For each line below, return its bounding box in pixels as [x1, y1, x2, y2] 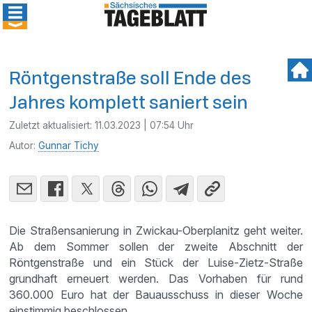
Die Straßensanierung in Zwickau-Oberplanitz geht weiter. [9, 224, 303, 237]
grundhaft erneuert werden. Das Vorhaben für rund [9, 272, 303, 286]
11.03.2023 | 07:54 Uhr [95, 120, 194, 131]
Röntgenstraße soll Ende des [9, 65, 252, 90]
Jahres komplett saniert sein [9, 90, 249, 114]
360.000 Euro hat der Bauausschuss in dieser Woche [9, 288, 303, 302]
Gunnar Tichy [38, 140, 100, 151]
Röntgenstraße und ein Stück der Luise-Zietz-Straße [9, 256, 303, 270]
